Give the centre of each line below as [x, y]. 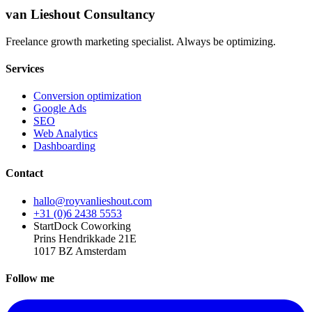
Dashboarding [64, 146]
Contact [24, 173]
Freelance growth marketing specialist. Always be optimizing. [141, 41]
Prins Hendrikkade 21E [85, 238]
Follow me [30, 279]
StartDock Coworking [82, 226]
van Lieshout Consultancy [80, 14]
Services [25, 68]
